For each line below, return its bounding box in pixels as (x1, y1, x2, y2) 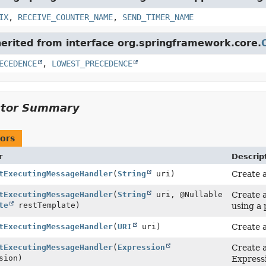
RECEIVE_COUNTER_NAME (17, 12, 113, 22)
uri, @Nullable (151, 190, 223, 199)
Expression (117, 243, 165, 252)
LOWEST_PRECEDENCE (51, 59, 132, 68)
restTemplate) (13, 201, 80, 210)
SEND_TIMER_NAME (122, 12, 194, 22)
